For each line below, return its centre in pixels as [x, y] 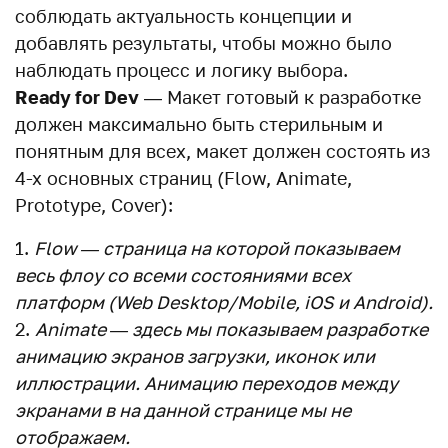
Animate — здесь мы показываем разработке [231, 329]
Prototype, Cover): [94, 205]
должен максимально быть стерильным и [199, 124]
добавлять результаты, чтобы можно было [203, 43]
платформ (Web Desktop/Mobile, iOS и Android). [224, 302]
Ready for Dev [77, 97]
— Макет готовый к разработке [280, 97]
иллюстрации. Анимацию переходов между [206, 383]
